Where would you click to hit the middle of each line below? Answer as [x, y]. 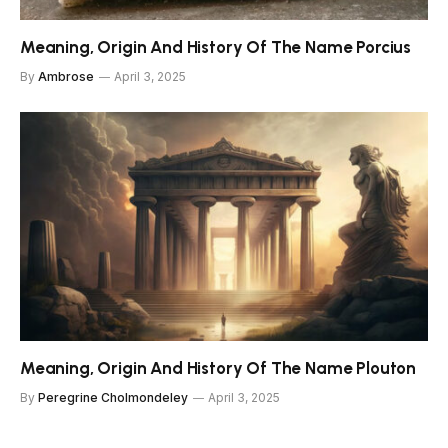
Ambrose [66, 76]
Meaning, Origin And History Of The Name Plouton [218, 368]
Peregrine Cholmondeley [113, 398]
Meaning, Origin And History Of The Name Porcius [216, 46]
